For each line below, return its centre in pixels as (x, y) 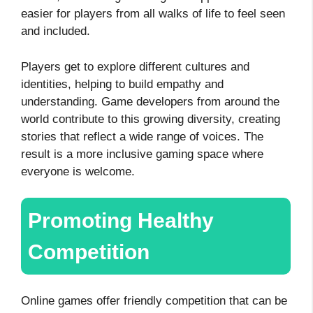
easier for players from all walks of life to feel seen (153, 14)
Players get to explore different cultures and (135, 66)
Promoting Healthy (121, 221)
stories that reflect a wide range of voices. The (142, 136)
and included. (57, 31)
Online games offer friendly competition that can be (154, 300)
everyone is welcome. (78, 171)
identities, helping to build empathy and (122, 84)
